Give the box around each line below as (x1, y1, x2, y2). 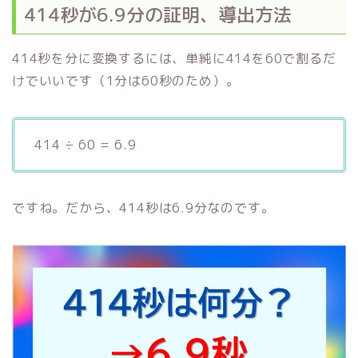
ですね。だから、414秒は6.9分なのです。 (12, 198, 275, 217)
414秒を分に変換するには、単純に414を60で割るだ (12, 49, 336, 67)
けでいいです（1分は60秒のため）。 (12, 71, 240, 89)
